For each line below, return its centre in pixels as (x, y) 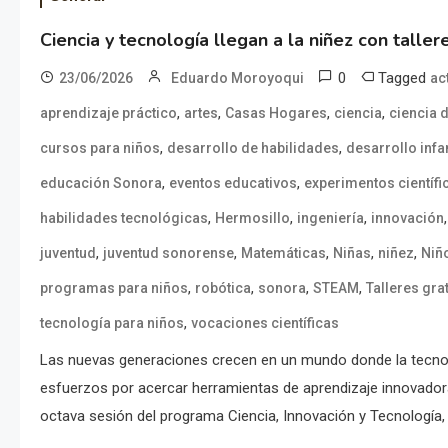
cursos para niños (100, 147)
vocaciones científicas (265, 322)
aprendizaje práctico (108, 112)
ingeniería (330, 217)
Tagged (404, 77)
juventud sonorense (168, 252)
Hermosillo (252, 217)
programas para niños (114, 287)
